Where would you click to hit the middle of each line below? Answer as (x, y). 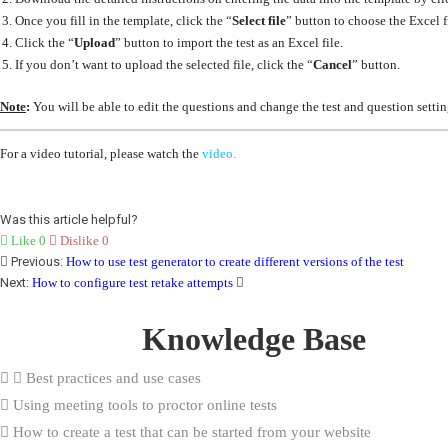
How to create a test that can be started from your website (190, 431)
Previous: (37, 261)
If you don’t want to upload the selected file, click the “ (164, 65)
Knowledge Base (253, 338)
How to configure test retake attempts (132, 282)
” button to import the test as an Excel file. (229, 43)
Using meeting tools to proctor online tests (143, 404)
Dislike (79, 240)
